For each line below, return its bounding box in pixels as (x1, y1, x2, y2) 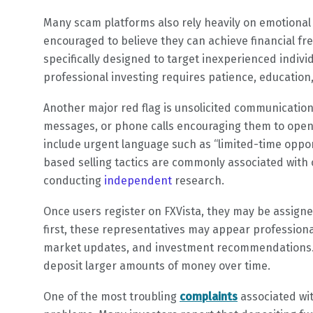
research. (175, 174, 224, 188)
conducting (43, 174, 104, 188)
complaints (180, 290, 238, 304)
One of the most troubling (43, 290, 180, 304)
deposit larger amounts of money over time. (43, 259, 270, 273)
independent (104, 174, 175, 188)
